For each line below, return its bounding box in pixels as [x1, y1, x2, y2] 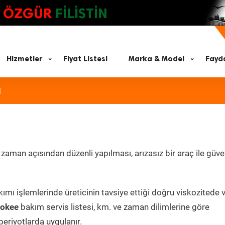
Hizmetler [7, 54, 42, 63]
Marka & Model [129, 54, 184, 63]
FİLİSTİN [55, 5, 107, 22]
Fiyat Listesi [63, 54, 107, 63]
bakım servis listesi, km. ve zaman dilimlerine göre [19, 202, 209, 212]
